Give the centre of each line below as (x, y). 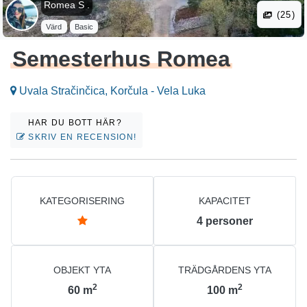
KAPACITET (225, 201)
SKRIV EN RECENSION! (81, 137)
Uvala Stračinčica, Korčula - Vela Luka (111, 91)
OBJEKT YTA (82, 270)
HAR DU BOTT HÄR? (76, 123)
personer (229, 221)
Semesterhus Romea (122, 59)
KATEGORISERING (82, 201)
